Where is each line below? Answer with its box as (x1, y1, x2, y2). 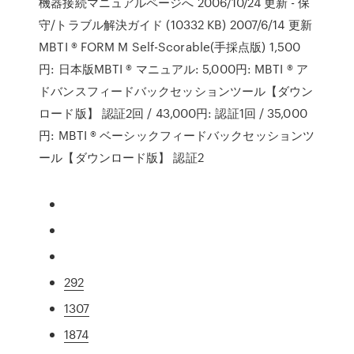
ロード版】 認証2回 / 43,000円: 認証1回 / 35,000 (39, 104, 307, 122)
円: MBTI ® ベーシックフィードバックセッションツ (39, 126, 315, 144)
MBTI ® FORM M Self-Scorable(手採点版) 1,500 (39, 38, 301, 55)
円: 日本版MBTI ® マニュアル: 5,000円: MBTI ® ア (39, 60, 308, 77)
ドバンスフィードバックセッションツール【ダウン (39, 82, 314, 100)
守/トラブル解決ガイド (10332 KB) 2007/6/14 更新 (39, 16, 312, 33)
